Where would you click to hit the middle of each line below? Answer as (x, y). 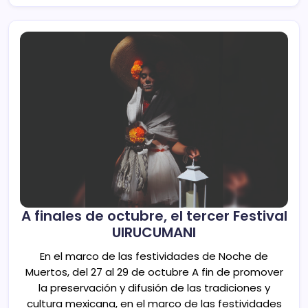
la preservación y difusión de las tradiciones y (154, 288)
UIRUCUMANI (154, 233)
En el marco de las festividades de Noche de (154, 256)
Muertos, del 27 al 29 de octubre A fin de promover (154, 272)
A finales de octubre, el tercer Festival (154, 216)
